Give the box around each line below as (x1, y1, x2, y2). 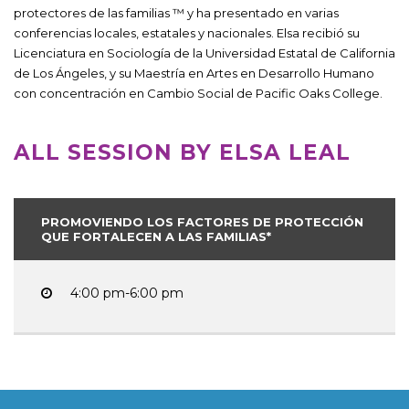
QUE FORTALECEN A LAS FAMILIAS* (41, 228, 271, 244)
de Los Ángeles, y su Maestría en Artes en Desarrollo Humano (14, 65, 374, 80)
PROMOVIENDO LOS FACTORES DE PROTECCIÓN (41, 214, 363, 229)
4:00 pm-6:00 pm (70, 284, 184, 301)
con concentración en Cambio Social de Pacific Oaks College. (14, 85, 383, 100)
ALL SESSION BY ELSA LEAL (14, 139, 351, 165)
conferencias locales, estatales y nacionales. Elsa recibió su (14, 25, 360, 40)
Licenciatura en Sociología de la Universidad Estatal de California (14, 45, 395, 60)
